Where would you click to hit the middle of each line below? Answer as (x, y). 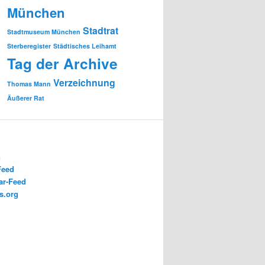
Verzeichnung (84, 82)
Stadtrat (101, 30)
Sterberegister (29, 46)
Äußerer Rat (26, 98)
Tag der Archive (62, 63)
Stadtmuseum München (44, 31)
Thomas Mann (29, 83)
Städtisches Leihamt (85, 46)
